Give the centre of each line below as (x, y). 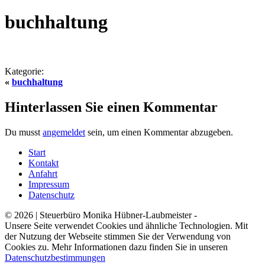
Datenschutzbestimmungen (55, 257)
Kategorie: (24, 71)
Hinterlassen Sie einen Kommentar (111, 107)
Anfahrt (43, 173)
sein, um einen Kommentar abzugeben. (159, 132)
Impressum (49, 184)
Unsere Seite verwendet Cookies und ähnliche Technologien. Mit (126, 225)
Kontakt (43, 163)
